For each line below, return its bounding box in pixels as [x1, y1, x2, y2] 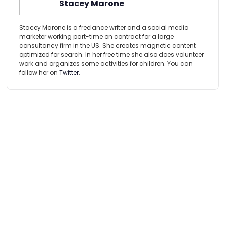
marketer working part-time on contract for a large [19, 32, 174, 41]
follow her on [19, 68, 59, 77]
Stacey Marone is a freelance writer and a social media [19, 23, 189, 32]
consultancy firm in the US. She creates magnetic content [19, 41, 196, 50]
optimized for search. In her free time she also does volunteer [19, 50, 204, 59]
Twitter [59, 68, 79, 77]
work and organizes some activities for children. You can [19, 59, 193, 68]
